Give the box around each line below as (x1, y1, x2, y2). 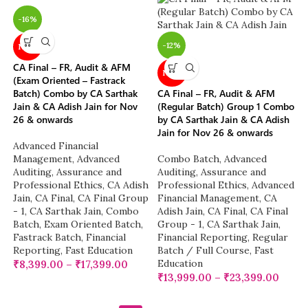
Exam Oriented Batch (44, 218, 142, 231)
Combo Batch (157, 153, 219, 166)
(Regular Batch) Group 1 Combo (157, 100, 294, 113)
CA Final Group (78, 192, 149, 205)
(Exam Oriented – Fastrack (13, 74, 126, 87)
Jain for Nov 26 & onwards (157, 126, 273, 140)
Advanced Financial (13, 140, 99, 153)
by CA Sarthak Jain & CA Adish (157, 113, 289, 126)
